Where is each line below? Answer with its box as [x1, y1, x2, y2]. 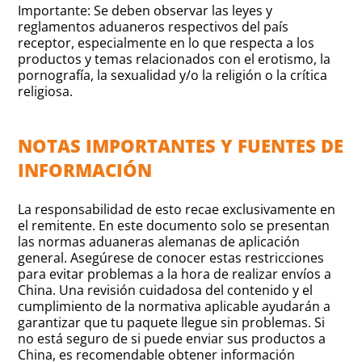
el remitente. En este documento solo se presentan [18, 217, 330, 235]
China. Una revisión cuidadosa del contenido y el [18, 281, 314, 300]
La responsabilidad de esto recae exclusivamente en [18, 200, 336, 219]
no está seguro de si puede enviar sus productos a [18, 330, 326, 348]
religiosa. [18, 82, 74, 101]
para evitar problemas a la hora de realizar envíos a [18, 265, 332, 284]
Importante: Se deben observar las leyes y [18, 2, 273, 20]
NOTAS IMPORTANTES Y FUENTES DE [18, 133, 344, 158]
